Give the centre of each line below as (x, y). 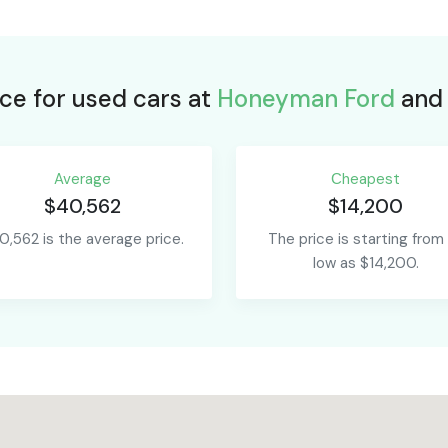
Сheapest (366, 179)
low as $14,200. (365, 263)
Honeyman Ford (305, 99)
